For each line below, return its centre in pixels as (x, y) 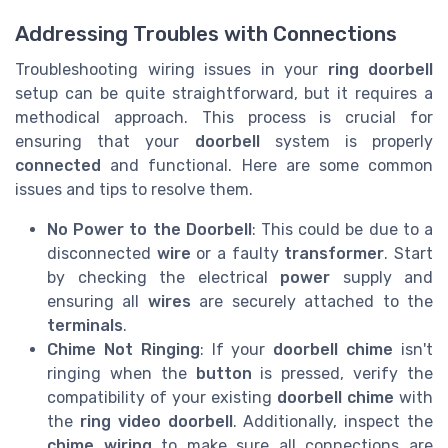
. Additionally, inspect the (333, 421)
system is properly (346, 141)
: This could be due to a (342, 229)
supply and (381, 277)
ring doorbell (380, 69)
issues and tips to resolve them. (134, 189)
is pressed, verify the (342, 373)
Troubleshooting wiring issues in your (171, 69)
